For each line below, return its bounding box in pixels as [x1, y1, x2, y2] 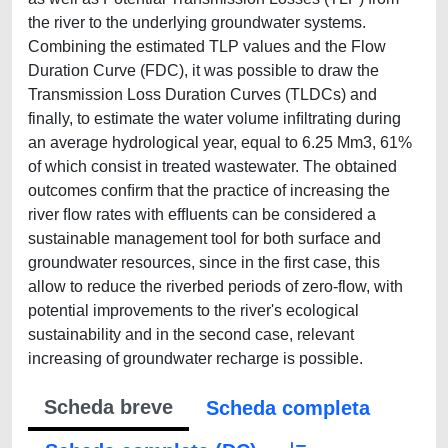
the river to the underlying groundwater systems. [28, 14, 366, 31]
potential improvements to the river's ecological [28, 302, 359, 319]
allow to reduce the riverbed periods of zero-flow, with [28, 278, 403, 295]
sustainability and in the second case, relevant [28, 326, 354, 343]
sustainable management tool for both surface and [28, 230, 381, 247]
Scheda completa [206, 397, 370, 419]
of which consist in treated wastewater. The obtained [28, 158, 397, 175]
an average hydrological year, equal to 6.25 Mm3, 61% [28, 134, 412, 151]
